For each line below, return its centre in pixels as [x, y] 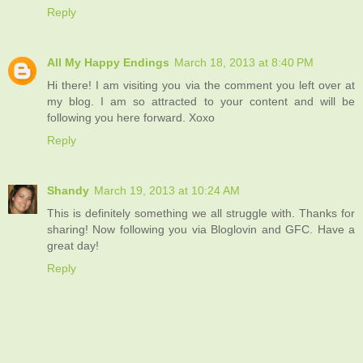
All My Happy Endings [108, 62]
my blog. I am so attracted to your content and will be [201, 101]
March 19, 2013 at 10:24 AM [167, 190]
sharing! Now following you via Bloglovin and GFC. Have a [201, 229]
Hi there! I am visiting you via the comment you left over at [201, 85]
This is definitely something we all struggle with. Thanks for [201, 213]
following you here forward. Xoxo [131, 117]
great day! [73, 245]
